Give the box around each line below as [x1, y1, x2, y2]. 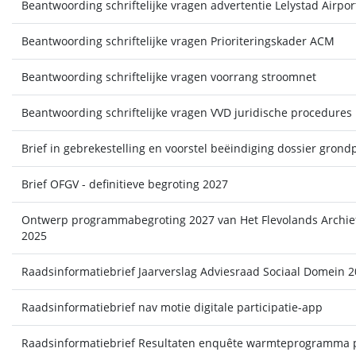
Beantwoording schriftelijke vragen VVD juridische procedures [21, 105, 352, 120]
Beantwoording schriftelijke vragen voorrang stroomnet [21, 69, 316, 84]
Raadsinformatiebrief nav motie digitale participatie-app [21, 300, 323, 315]
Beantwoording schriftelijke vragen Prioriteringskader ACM [21, 33, 335, 48]
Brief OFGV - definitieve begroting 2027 [21, 176, 228, 192]
